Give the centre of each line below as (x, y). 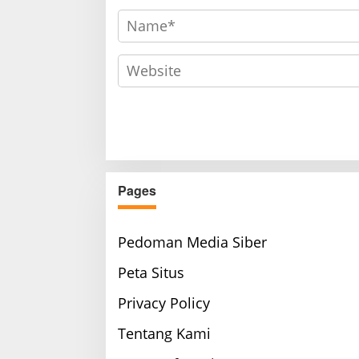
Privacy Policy (164, 303)
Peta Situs (151, 273)
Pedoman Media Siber (192, 242)
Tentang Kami (164, 334)
